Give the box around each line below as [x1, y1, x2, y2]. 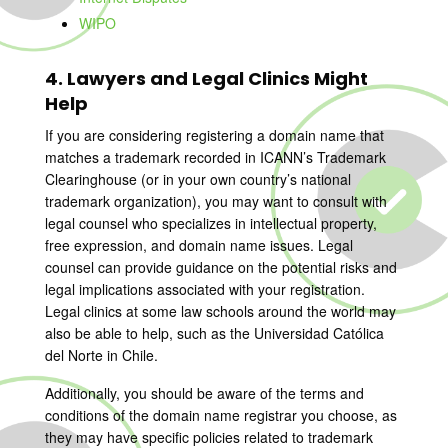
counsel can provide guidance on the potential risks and [44, 257, 397, 277]
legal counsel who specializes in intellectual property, [44, 213, 377, 233]
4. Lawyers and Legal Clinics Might [44, 66, 368, 91]
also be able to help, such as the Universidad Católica [44, 323, 384, 343]
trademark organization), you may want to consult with [44, 191, 387, 211]
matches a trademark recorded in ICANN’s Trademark [44, 147, 386, 167]
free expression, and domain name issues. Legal [44, 235, 353, 255]
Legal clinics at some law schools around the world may [44, 301, 396, 321]
